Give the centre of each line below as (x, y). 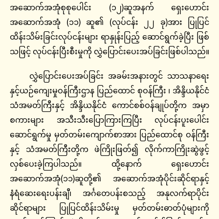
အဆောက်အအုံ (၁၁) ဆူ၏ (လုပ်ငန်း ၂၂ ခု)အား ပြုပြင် (109, 22)
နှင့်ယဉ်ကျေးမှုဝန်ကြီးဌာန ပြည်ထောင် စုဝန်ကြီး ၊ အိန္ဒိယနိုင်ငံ (109, 91)
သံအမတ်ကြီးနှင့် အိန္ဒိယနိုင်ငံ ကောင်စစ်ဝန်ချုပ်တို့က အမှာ (109, 105)
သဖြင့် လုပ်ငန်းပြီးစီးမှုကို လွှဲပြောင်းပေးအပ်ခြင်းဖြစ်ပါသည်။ (109, 52)
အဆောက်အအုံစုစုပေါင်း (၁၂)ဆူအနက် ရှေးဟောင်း (109, 8)
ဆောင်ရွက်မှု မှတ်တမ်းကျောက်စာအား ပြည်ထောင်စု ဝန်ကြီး (109, 135)
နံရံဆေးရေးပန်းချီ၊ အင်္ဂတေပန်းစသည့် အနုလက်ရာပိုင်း (109, 193)
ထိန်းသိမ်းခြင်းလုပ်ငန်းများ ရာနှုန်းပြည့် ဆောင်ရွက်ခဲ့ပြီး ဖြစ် (109, 37)
